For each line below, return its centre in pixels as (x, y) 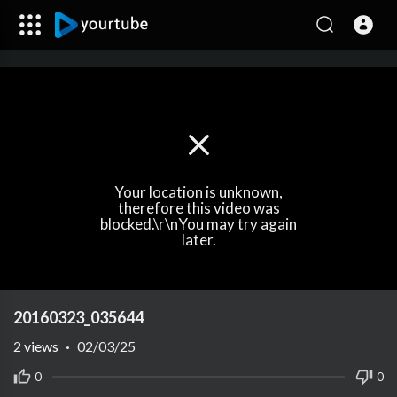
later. (198, 239)
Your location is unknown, (198, 191)
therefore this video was (198, 207)
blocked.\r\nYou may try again (198, 223)
